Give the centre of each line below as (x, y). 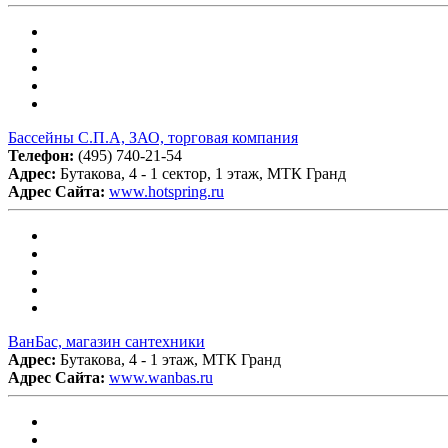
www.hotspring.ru (166, 191)
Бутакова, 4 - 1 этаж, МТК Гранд (170, 359)
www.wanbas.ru (161, 377)
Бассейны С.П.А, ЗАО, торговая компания (153, 137)
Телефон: (43, 155)
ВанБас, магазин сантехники (106, 341)
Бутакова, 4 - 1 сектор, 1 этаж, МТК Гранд (203, 173)
